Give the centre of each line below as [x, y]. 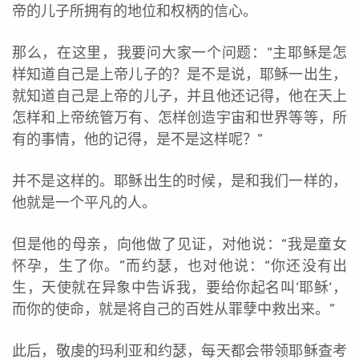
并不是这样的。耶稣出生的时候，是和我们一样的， [179, 182]
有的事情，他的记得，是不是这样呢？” [137, 140]
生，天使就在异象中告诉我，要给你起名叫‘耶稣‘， [179, 288]
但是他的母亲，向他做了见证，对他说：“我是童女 [179, 245]
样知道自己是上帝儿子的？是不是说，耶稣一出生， [179, 75]
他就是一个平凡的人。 [84, 203]
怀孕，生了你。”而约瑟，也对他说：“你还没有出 [179, 266]
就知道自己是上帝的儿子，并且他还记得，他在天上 [179, 97]
